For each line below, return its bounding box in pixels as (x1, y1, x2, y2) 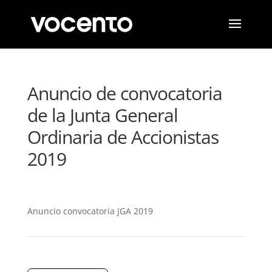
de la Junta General (27, 103, 178, 127)
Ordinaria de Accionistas (27, 124, 219, 149)
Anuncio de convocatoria (27, 81, 222, 106)
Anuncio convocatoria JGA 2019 (27, 205, 153, 217)
